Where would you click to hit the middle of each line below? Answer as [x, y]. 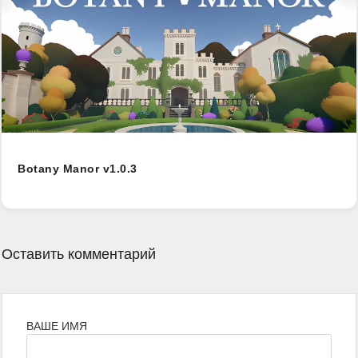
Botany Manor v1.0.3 [78, 168]
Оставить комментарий [79, 254]
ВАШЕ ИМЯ [57, 326]
